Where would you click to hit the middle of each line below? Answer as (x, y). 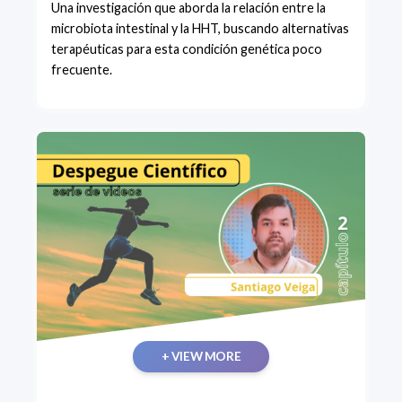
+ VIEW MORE (201, 356)
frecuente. (82, 70)
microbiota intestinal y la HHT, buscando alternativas (200, 29)
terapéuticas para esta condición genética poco (187, 49)
